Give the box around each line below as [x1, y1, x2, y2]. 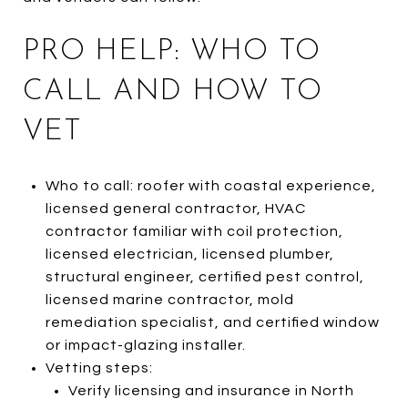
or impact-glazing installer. [45, 337, 246, 352]
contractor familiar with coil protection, [45, 223, 343, 239]
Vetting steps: [45, 360, 153, 375]
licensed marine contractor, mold [45, 291, 294, 307]
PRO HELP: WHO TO [23, 36, 321, 66]
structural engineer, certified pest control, [45, 269, 364, 284]
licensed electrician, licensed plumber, [45, 246, 334, 261]
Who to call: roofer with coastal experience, [45, 178, 376, 193]
